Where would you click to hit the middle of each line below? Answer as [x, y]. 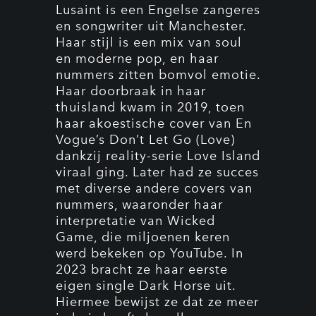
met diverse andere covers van [154, 188]
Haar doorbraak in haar [131, 91]
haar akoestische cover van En [154, 123]
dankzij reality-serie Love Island [158, 156]
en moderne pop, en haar [137, 59]
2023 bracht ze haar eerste [142, 269]
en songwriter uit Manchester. [151, 26]
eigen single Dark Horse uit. [146, 286]
